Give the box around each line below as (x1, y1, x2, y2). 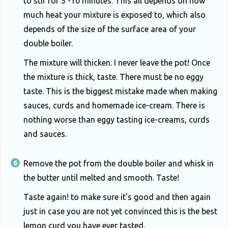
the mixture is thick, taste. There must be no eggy (23, 72, 204, 81)
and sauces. (23, 129, 67, 138)
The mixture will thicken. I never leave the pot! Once (23, 58, 210, 67)
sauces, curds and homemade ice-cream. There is (23, 100, 205, 110)
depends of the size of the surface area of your (23, 24, 196, 34)
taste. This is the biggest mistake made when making (23, 86, 217, 96)
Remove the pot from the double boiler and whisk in (23, 158, 214, 168)
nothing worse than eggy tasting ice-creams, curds (23, 115, 210, 124)
